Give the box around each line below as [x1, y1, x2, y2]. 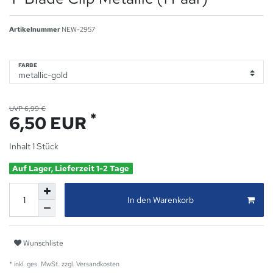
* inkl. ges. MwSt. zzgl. [9, 260, 74, 269]
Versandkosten [74, 260, 119, 269]
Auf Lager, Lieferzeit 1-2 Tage [12, 163, 130, 174]
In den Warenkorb [127, 194, 194, 205]
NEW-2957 [62, 24, 95, 34]
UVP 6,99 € [9, 104, 46, 113]
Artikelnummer [9, 24, 62, 34]
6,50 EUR [9, 111, 90, 135]
